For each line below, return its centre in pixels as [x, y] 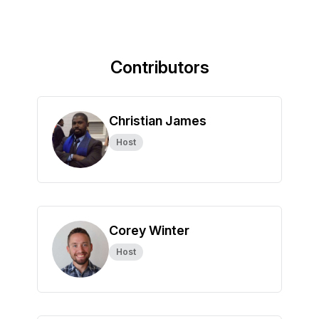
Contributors [159, 67]
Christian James [158, 121]
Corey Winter [149, 230]
